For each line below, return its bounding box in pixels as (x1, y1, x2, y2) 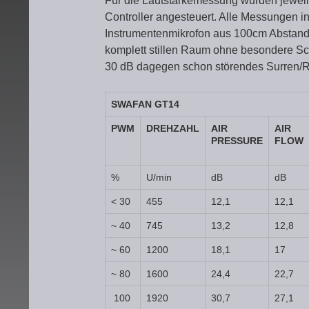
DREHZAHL (146, 123, 199, 134)
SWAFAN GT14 (111, 99, 179, 110)
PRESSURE (211, 135, 263, 146)
